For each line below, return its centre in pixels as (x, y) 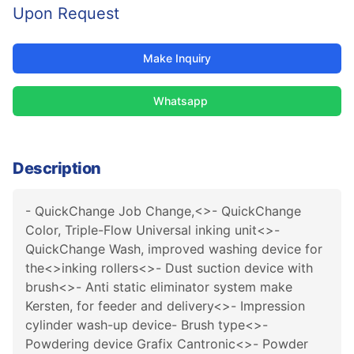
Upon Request (66, 13)
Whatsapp (180, 101)
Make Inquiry (177, 58)
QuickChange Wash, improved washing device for (174, 249)
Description (57, 168)
